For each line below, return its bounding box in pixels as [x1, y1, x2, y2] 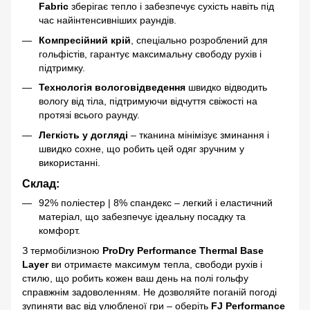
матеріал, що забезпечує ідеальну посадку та [39, 211, 246, 223]
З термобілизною [22, 244, 102, 256]
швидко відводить [185, 82, 267, 93]
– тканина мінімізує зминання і [128, 129, 269, 140]
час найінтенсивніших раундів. [39, 15, 176, 26]
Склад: [22, 177, 60, 190]
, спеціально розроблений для [131, 34, 268, 46]
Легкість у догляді [39, 129, 128, 140]
